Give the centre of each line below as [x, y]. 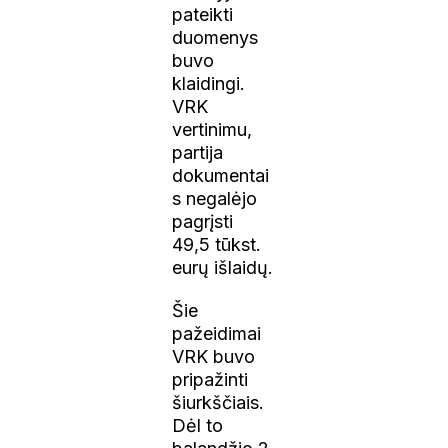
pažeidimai [217, 333]
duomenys [215, 37]
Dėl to [198, 425]
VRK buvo [214, 356]
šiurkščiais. [218, 402]
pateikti [203, 14]
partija [198, 152]
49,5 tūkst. [217, 244]
